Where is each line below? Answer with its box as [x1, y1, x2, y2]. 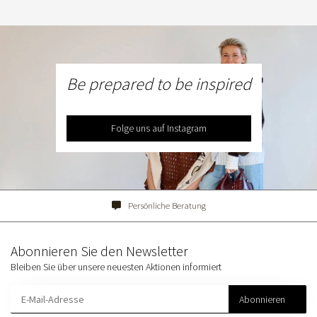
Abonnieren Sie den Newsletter [11, 243, 188, 260]
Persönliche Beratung [127, 200, 206, 212]
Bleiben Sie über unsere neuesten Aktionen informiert [11, 260, 221, 274]
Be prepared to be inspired [66, 72, 251, 95]
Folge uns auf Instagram [110, 121, 207, 134]
